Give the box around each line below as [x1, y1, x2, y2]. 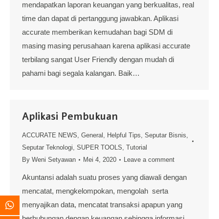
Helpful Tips [107, 131, 141, 139]
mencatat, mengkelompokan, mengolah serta [22, 187, 168, 195]
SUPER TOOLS [77, 144, 122, 151]
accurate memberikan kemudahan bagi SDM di [22, 28, 173, 36]
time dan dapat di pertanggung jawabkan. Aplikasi [22, 14, 178, 22]
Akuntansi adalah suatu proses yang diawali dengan [22, 173, 187, 181]
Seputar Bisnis [145, 131, 186, 139]
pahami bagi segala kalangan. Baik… [22, 69, 140, 77]
